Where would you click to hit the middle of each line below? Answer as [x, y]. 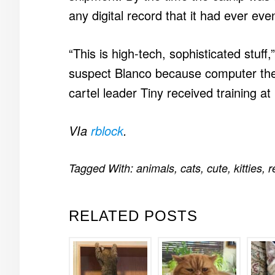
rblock [107, 130]
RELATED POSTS [133, 216]
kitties [248, 168]
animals [155, 168]
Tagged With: [103, 168]
